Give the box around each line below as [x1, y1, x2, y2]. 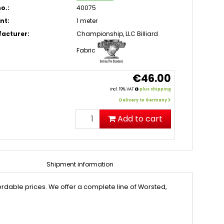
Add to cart [117, 113, 163, 124]
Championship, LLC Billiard [76, 29, 158, 38]
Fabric [76, 46, 96, 55]
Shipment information [46, 160, 113, 168]
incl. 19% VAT [110, 86, 135, 92]
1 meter [76, 16, 98, 25]
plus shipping [139, 86, 171, 92]
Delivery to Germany [119, 97, 168, 103]
